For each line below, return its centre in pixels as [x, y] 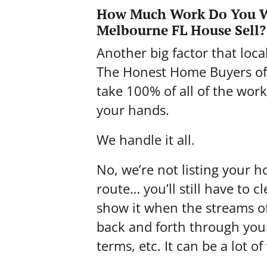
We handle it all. [146, 139]
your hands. [133, 110]
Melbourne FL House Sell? [181, 30]
